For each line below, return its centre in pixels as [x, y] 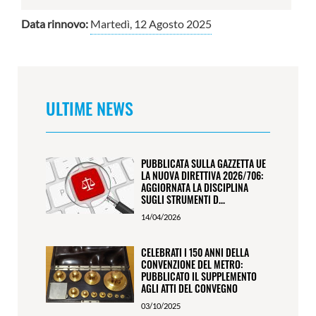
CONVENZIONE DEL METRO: [192, 264]
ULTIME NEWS [90, 108]
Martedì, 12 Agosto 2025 [151, 24]
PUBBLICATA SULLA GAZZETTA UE [203, 163]
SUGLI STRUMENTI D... [183, 199]
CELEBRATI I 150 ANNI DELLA [195, 252]
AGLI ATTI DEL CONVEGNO [189, 288]
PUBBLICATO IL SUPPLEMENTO [199, 276]
